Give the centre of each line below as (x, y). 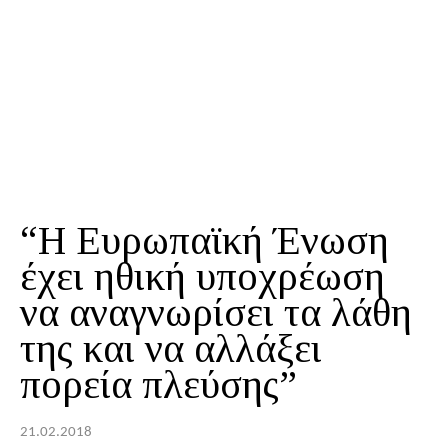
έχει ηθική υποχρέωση (202, 277)
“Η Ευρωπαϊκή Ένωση (204, 241)
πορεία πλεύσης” (158, 385)
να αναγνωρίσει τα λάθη (216, 313)
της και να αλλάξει (171, 349)
